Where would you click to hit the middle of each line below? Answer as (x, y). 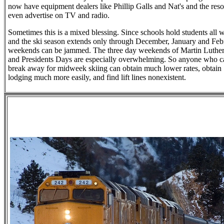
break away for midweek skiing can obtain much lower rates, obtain (115, 68)
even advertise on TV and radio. (59, 15)
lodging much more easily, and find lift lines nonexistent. (97, 77)
